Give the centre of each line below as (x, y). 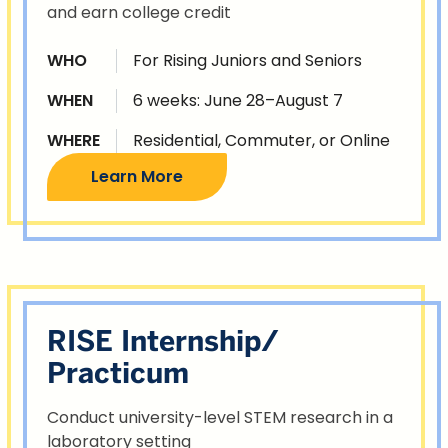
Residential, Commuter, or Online (261, 141)
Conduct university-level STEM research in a (220, 417)
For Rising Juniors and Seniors (247, 61)
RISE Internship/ (163, 341)
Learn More (137, 177)
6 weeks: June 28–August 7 (238, 101)
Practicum (118, 373)
